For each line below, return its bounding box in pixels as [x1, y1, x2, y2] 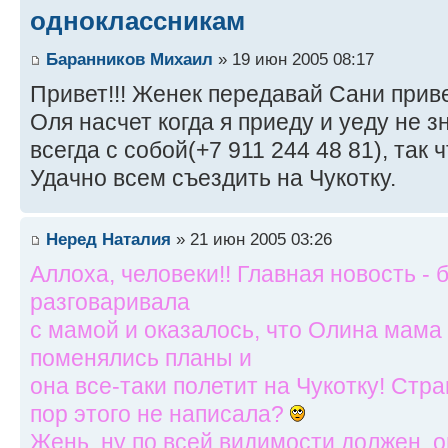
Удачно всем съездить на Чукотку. [30, 164, 396, 191]
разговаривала [30, 288, 190, 315]
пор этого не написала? [30, 400, 290, 427]
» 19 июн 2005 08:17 [213, 48, 374, 69]
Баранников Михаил [46, 48, 213, 69]
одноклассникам [30, 6, 245, 37]
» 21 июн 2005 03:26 [171, 228, 332, 249]
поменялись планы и [30, 344, 252, 371]
